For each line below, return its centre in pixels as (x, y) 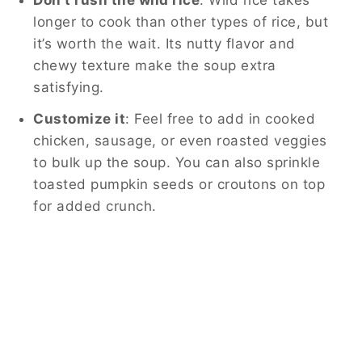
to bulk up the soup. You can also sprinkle (177, 162)
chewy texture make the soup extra (155, 65)
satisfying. (69, 87)
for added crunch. (95, 206)
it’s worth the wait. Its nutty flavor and (164, 43)
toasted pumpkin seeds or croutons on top (179, 184)
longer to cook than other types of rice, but (181, 21)
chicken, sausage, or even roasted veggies (180, 140)
